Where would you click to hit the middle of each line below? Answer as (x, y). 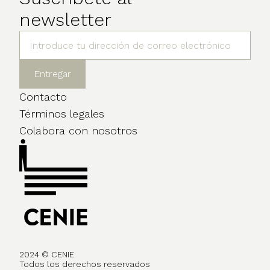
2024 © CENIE (48, 254)
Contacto (43, 97)
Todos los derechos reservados (85, 264)
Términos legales (62, 114)
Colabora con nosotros (78, 131)
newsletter (65, 20)
